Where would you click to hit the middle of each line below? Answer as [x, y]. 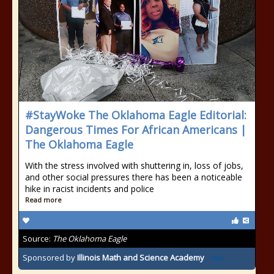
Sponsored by [50, 258]
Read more [43, 200]
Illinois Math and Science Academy [141, 258]
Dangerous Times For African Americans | [136, 130]
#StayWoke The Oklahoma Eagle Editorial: [136, 115]
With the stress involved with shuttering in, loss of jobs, [134, 165]
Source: [38, 239]
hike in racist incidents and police [90, 189]
